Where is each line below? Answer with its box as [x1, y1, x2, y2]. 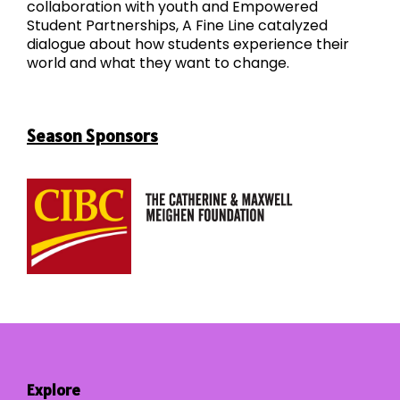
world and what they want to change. [27, 53, 289, 74]
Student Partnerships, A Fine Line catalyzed [27, 15, 328, 37]
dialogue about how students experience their [27, 34, 349, 55]
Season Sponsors [27, 124, 158, 148]
